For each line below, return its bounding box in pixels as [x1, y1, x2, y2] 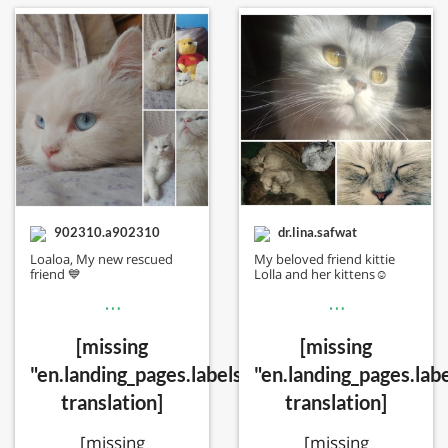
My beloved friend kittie [254, 249, 395, 268]
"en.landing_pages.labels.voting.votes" [30, 361, 364, 386]
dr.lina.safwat [275, 224, 357, 241]
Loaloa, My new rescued [30, 249, 173, 268]
